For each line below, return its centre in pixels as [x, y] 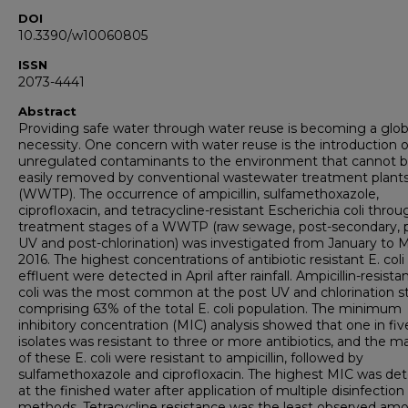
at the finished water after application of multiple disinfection [211, 391]
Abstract [47, 112]
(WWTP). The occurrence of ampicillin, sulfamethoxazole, [199, 194]
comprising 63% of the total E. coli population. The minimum [210, 309]
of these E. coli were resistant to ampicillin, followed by [191, 358]
